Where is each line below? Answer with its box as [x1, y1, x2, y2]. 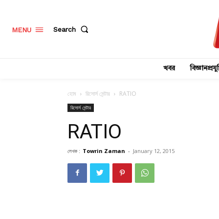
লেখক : [67, 147, 80, 154]
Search [53, 25, 76, 33]
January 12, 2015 [133, 147, 175, 154]
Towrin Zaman [83, 147, 125, 154]
